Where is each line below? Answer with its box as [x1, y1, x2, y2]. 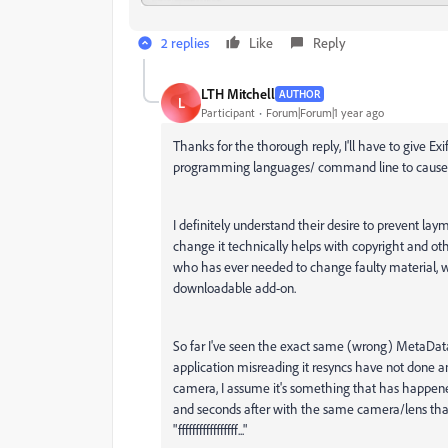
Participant [201, 105, 255, 121]
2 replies [161, 33, 209, 51]
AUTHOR [279, 86, 320, 101]
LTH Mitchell [201, 85, 275, 103]
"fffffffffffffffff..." [173, 420, 247, 438]
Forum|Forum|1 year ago [266, 105, 384, 121]
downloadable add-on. [173, 278, 296, 296]
